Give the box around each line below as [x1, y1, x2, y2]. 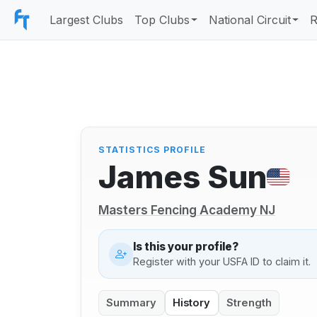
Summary [106, 296, 157, 309]
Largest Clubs [50, 13, 123, 27]
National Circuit [209, 13, 292, 27]
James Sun [98, 157, 267, 196]
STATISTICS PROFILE [98, 144, 206, 156]
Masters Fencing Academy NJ [98, 202, 275, 218]
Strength [226, 296, 272, 309]
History [173, 296, 211, 309]
